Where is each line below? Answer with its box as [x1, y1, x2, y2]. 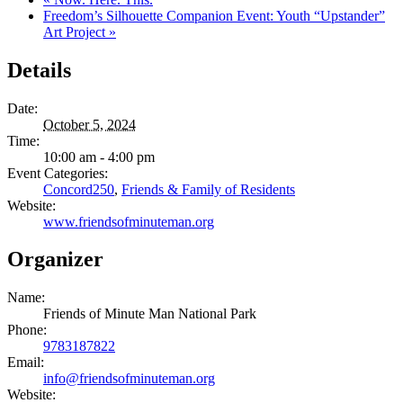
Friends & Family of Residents [121, 181, 295, 197]
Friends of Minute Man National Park [43, 306, 256, 322]
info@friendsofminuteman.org [43, 371, 215, 387]
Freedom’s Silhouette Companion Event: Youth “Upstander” [43, 7, 385, 23]
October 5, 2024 [43, 116, 136, 132]
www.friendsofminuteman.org [43, 213, 214, 229]
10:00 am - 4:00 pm [43, 148, 155, 165]
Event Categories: [7, 165, 108, 181]
